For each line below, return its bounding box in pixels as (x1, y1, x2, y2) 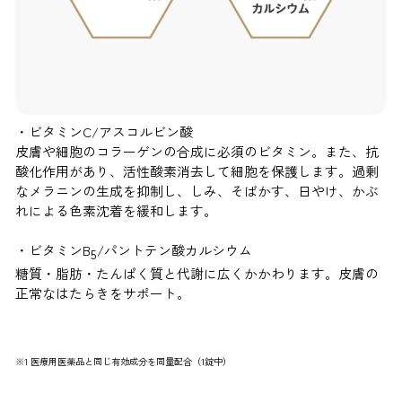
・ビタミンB (15, 240, 92, 260)
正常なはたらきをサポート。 (15, 284, 191, 303)
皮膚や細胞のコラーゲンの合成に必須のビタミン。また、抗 (15, 142, 380, 162)
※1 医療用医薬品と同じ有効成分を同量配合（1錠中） (15, 354, 232, 369)
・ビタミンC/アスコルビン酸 (15, 122, 194, 142)
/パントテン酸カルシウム (97, 240, 253, 260)
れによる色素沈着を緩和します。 (15, 201, 218, 221)
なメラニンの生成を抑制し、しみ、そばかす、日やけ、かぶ (15, 181, 380, 201)
